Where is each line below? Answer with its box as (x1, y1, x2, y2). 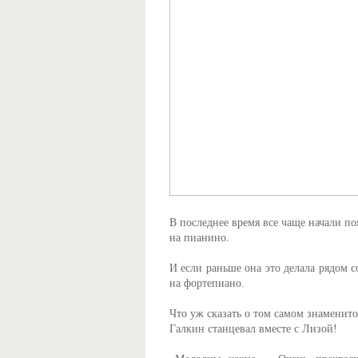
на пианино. (169, 232, 229, 244)
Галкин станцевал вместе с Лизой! (169, 323, 337, 335)
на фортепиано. (169, 277, 245, 289)
